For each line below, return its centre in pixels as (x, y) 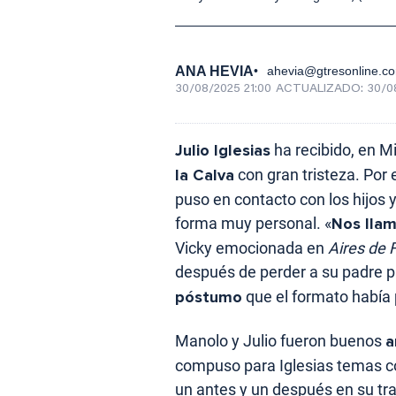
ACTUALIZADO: (321, 89)
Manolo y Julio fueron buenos (280, 340)
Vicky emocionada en (251, 247)
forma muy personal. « (253, 223)
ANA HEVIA (214, 71)
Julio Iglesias (223, 150)
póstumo (209, 297)
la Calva (205, 175)
